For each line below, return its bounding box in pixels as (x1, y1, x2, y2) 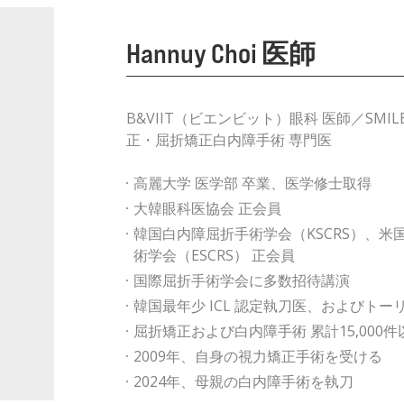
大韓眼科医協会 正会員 (133, 198, 281, 218)
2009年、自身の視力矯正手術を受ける (133, 346, 382, 366)
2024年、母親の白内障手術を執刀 (133, 372, 353, 391)
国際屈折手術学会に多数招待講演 (133, 271, 350, 290)
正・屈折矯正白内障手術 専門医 (125, 130, 332, 150)
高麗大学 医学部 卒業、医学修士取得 (133, 173, 372, 193)
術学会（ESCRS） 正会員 (133, 245, 295, 265)
